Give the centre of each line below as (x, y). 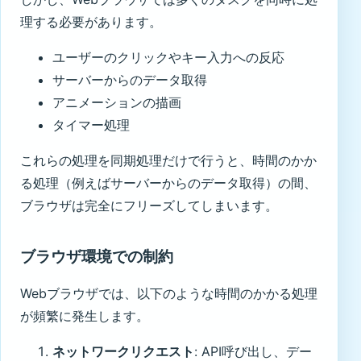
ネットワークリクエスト (123, 351)
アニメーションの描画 (117, 102)
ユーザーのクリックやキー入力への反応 (168, 57)
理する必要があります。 (91, 21)
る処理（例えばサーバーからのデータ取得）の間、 (168, 183)
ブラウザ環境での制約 (97, 257)
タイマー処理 (91, 124)
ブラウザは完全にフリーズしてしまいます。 (149, 205)
